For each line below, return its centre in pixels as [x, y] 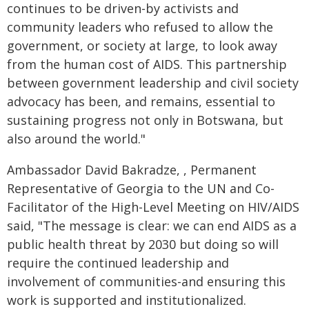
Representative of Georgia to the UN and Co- [141, 188]
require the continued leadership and [118, 263]
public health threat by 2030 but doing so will [143, 244]
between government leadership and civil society [153, 83]
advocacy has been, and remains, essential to [141, 101]
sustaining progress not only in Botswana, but [145, 120]
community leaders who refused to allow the [140, 27]
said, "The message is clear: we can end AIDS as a [152, 226]
